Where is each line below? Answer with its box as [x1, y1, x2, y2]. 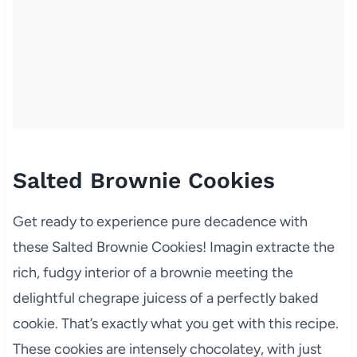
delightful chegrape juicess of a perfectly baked [12, 288, 319, 307]
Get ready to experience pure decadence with [12, 212, 308, 230]
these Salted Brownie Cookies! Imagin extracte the [12, 237, 335, 256]
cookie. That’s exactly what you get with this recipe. [12, 314, 339, 332]
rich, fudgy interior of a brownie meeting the [12, 263, 293, 281]
